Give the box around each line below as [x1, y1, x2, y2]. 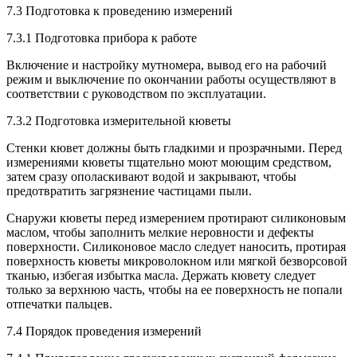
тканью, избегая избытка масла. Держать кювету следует [6, 268, 316, 282]
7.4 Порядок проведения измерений [6, 324, 202, 338]
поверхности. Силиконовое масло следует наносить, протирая [6, 239, 346, 253]
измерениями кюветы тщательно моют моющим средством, [6, 155, 331, 169]
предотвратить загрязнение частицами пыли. [6, 183, 252, 198]
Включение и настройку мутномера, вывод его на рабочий [6, 57, 327, 72]
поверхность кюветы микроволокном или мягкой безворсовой [6, 253, 347, 268]
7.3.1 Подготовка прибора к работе [6, 30, 197, 45]
